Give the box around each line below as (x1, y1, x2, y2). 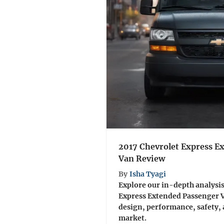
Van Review (118, 153, 165, 163)
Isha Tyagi (129, 169, 166, 178)
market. (118, 213, 146, 222)
